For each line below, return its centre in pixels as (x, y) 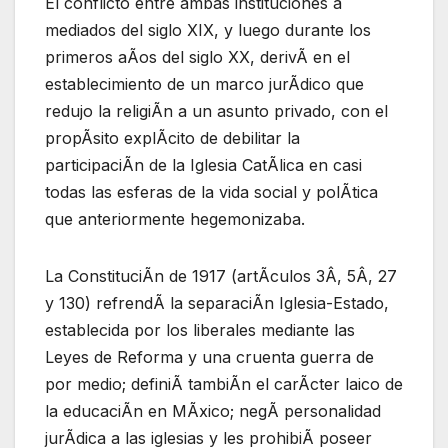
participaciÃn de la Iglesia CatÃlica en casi (203, 164)
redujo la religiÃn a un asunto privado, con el (216, 110)
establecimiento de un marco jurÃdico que (204, 83)
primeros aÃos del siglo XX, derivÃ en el (197, 56)
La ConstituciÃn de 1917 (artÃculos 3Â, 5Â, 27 (221, 275)
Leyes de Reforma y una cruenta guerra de (209, 356)
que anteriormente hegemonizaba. (175, 218)
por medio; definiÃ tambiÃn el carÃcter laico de (224, 383)
